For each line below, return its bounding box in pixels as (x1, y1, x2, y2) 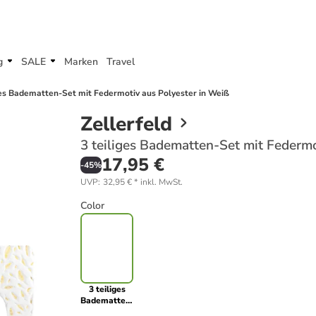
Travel (107, 55, 135, 68)
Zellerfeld (80, 111, 172, 138)
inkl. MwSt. (140, 176, 183, 188)
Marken (64, 55, 98, 68)
